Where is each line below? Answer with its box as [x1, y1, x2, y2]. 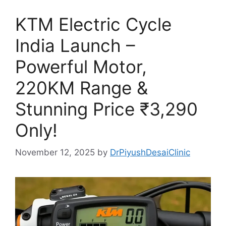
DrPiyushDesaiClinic [110, 147, 190, 158]
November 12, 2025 [15, 147, 95, 158]
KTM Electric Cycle [15, 13, 172, 35]
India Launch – [15, 34, 135, 56]
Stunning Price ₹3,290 [15, 98, 198, 120]
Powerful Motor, [15, 55, 147, 77]
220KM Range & [15, 77, 148, 98]
